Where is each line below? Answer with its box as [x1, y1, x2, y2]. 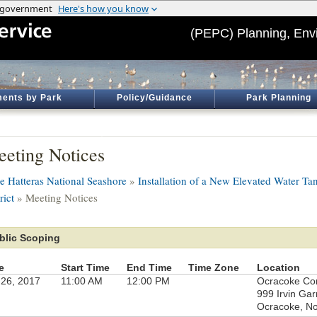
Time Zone [188, 262, 239, 273]
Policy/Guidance [116, 93, 192, 103]
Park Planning [246, 93, 311, 103]
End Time [127, 262, 172, 273]
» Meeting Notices [14, 190, 98, 204]
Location [257, 262, 300, 273]
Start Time [61, 262, 110, 273]
